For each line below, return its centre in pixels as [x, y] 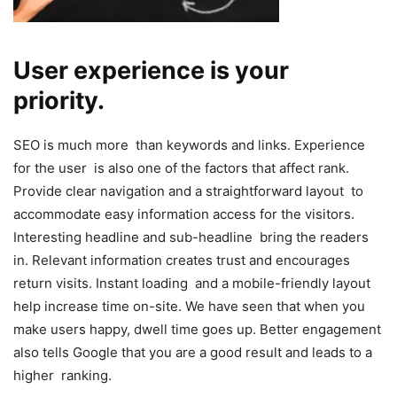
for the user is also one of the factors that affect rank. [181, 167]
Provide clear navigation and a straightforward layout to [188, 191]
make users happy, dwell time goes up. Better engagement [197, 329]
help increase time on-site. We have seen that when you [193, 306]
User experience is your [151, 70]
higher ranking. [62, 375]
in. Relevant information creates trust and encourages [185, 260]
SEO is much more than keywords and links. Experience [189, 144]
